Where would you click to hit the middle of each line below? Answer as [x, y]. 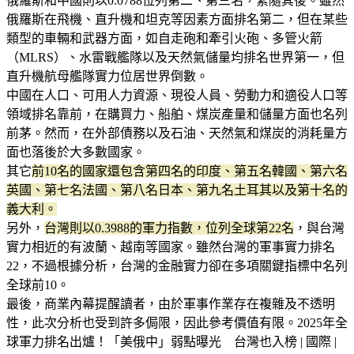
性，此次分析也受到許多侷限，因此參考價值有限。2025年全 [177, 322]
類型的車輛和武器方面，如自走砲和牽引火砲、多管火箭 [164, 38]
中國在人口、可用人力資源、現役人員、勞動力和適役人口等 [177, 95]
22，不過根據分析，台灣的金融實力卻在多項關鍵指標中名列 [177, 265]
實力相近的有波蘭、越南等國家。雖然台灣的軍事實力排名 [171, 247]
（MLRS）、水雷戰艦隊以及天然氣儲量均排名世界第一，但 [175, 57]
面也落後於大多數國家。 [76, 152]
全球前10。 [38, 284]
